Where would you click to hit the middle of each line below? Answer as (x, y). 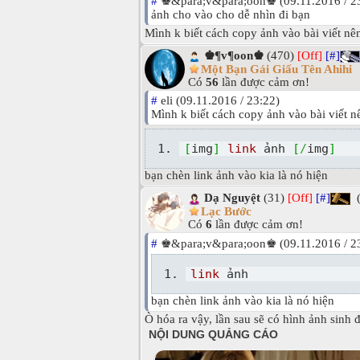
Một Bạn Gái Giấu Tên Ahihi (276, 69)
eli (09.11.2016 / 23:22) (219, 101)
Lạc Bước (226, 211)
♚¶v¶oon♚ (234, 56)
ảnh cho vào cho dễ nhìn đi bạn (231, 15)
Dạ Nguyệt (232, 198)
